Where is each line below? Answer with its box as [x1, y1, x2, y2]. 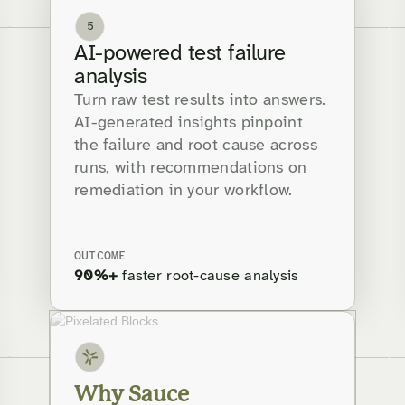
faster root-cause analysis [118, 268, 299, 285]
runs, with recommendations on [74, 160, 307, 178]
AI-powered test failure [74, 42, 286, 66]
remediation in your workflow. [74, 183, 293, 201]
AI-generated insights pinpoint [74, 115, 303, 133]
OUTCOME [74, 250, 127, 263]
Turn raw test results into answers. [74, 92, 326, 110]
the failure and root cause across [74, 137, 317, 155]
